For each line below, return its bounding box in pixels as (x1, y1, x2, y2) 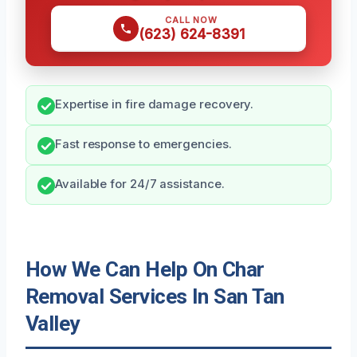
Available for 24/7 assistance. (55, 177, 225, 192)
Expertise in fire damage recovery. (55, 97, 254, 112)
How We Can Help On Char (25, 257, 265, 282)
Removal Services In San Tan (25, 284, 284, 309)
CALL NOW (165, 14, 218, 26)
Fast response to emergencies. (55, 137, 232, 152)
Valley (25, 312, 80, 336)
